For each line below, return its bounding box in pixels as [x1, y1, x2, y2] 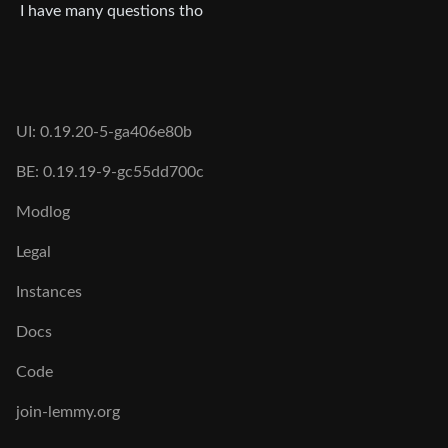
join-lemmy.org [16, 404, 120, 420]
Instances [16, 284, 82, 300]
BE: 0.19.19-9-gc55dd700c [16, 164, 204, 180]
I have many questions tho [20, 2, 203, 19]
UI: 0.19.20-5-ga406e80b [16, 124, 192, 140]
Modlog [16, 204, 70, 220]
